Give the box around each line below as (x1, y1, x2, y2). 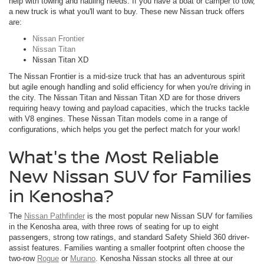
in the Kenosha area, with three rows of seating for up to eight (9, 222, 219, 232)
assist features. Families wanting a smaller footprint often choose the (9, 243, 245, 253)
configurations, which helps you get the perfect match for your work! (9, 125, 240, 134)
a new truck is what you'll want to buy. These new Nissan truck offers (9, 7, 245, 16)
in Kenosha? (9, 183, 114, 208)
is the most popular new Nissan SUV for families (85, 212, 253, 221)
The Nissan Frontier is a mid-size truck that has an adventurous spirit (9, 72, 245, 81)
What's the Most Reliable (9, 144, 219, 169)
